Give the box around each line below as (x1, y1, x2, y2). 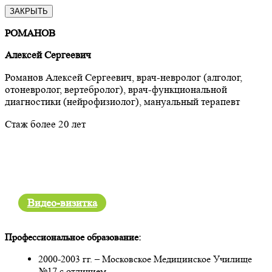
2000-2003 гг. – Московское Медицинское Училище (38, 253, 252, 265)
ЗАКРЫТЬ (10, 6, 48, 16)
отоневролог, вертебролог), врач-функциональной (5, 83, 227, 95)
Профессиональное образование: (5, 231, 141, 243)
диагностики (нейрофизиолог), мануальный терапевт (5, 95, 240, 107)
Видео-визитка (27, 196, 97, 209)
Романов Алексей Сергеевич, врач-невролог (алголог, (5, 71, 242, 83)
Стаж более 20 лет (5, 118, 86, 130)
